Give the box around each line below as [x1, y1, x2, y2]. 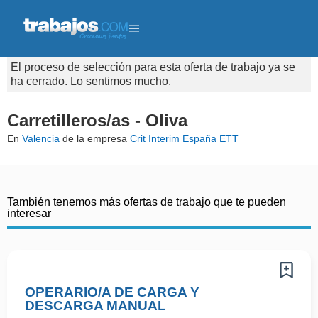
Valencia [22, 133, 60, 144]
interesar [7, 207, 51, 219]
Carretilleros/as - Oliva [7, 111, 187, 130]
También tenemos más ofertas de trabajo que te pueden [7, 196, 286, 208]
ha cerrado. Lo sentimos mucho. [11, 75, 171, 87]
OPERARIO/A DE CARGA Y [25, 285, 199, 300]
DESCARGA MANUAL [25, 298, 166, 313]
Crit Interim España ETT [130, 133, 238, 144]
